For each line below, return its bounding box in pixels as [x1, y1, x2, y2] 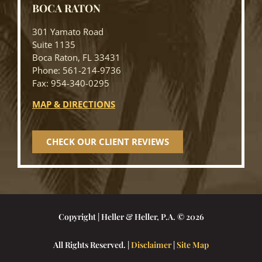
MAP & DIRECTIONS [32, 98, 115, 111]
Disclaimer [131, 239, 171, 251]
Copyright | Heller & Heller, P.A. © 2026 [58, 211, 204, 223]
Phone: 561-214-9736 [32, 64, 121, 76]
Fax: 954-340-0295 [32, 77, 109, 89]
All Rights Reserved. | [53, 239, 131, 251]
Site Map [177, 239, 209, 251]
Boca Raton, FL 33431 [32, 51, 120, 63]
